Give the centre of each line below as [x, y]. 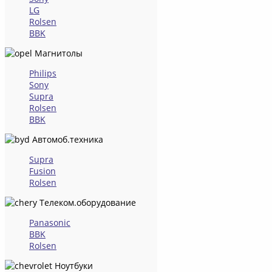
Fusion [42, 171]
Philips [43, 73]
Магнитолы [57, 53]
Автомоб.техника [66, 139]
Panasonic [50, 222]
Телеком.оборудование [87, 202]
